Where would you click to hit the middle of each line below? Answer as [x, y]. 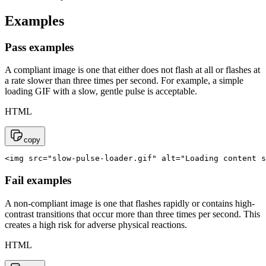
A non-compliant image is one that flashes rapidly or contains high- [130, 203]
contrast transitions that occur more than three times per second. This [132, 214]
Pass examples [39, 47]
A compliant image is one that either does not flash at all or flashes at [132, 70]
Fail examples [38, 180]
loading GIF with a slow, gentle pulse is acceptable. [101, 91]
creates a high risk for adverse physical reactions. [96, 224]
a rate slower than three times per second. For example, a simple [124, 81]
